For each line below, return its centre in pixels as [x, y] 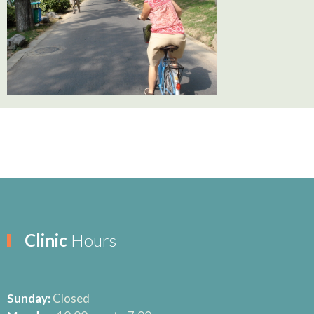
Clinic [46, 240]
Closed [70, 298]
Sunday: [29, 298]
